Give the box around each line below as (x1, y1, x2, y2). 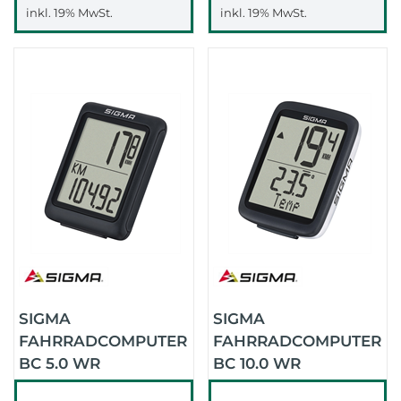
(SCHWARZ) (212, 377, 305, 395)
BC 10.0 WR (212, 354, 301, 372)
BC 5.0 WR (19, 354, 100, 372)
